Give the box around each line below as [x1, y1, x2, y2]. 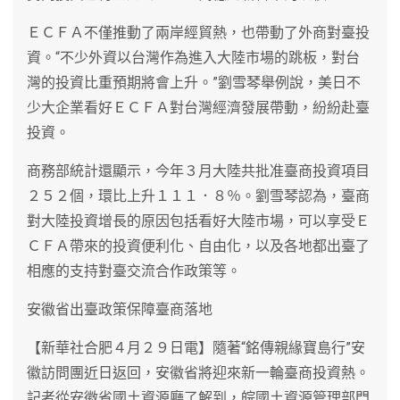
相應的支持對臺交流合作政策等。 [27, 262, 241, 279]
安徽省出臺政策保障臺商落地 [27, 300, 212, 318]
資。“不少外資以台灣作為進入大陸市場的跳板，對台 [27, 48, 360, 66]
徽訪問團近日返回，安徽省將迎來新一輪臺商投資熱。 [27, 363, 370, 381]
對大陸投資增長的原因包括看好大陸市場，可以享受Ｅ [27, 212, 370, 229]
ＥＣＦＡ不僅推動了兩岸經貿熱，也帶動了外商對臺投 [27, 23, 370, 41]
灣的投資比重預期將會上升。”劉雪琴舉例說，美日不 [27, 73, 361, 91]
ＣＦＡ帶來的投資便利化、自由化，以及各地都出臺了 [27, 237, 370, 254]
